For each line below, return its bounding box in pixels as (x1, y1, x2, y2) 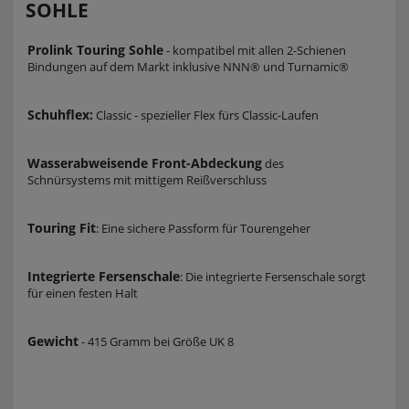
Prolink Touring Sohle (27, 40, 163, 58)
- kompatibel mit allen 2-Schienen (163, 41, 346, 58)
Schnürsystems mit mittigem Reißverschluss (27, 171, 267, 188)
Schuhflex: (27, 105, 93, 123)
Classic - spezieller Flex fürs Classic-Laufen (93, 106, 319, 123)
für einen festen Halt (27, 284, 138, 301)
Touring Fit (27, 218, 96, 236)
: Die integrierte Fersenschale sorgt (180, 267, 366, 285)
